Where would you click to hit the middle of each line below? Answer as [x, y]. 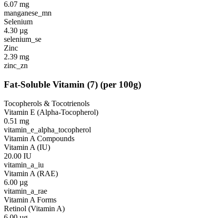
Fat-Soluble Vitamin [44, 84]
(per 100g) [121, 84]
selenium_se [23, 39]
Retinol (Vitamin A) [34, 208]
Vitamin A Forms [30, 200]
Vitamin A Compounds [39, 138]
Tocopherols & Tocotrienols [47, 103]
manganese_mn [28, 13]
